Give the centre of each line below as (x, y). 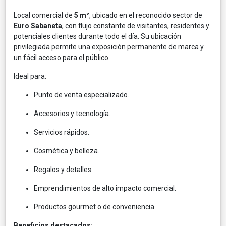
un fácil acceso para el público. (62, 57)
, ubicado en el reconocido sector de (146, 15)
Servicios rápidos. (62, 132)
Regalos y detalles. (63, 169)
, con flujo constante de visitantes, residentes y (136, 25)
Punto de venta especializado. (81, 95)
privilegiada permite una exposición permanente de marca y (109, 47)
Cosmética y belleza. (67, 151)
